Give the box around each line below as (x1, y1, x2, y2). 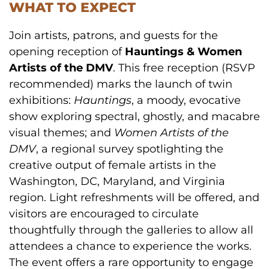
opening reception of (9, 45, 125, 59)
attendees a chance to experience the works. (9, 240, 252, 253)
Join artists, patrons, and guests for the (9, 29, 218, 43)
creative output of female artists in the (9, 159, 216, 172)
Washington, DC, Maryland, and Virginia (9, 175, 225, 189)
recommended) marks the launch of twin (9, 77, 232, 91)
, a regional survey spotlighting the (36, 142, 223, 156)
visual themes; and (9, 126, 114, 140)
